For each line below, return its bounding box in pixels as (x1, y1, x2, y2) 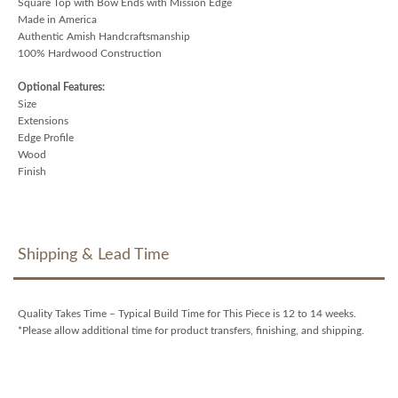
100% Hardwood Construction (18, 47, 162, 59)
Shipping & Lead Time (18, 246, 170, 263)
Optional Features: (18, 81, 105, 92)
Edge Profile (18, 131, 74, 143)
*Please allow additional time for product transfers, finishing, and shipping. (18, 324, 364, 336)
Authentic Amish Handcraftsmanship (18, 30, 190, 42)
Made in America (18, 13, 97, 25)
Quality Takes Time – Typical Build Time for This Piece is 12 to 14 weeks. (18, 307, 356, 319)
